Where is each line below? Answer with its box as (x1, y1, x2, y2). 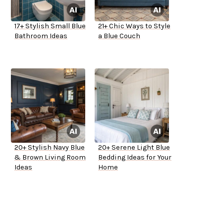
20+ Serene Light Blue (98, 143, 170, 152)
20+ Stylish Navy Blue (14, 143, 85, 152)
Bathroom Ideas (14, 32, 67, 41)
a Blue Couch (98, 32, 140, 41)
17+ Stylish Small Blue (14, 22, 86, 31)
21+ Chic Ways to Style (98, 22, 170, 31)
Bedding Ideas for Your (98, 153, 171, 162)
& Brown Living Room (14, 153, 86, 162)
